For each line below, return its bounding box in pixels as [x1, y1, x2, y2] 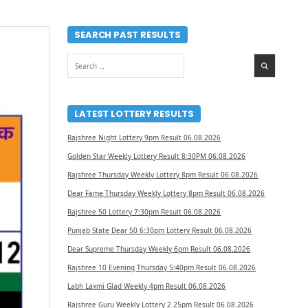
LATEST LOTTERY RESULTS [74, 107, 195, 120]
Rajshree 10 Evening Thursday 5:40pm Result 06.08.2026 [67, 263, 256, 272]
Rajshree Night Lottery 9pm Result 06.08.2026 [67, 133, 221, 142]
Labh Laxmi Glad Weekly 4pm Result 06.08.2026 [67, 281, 226, 291]
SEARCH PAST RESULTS [74, 28, 181, 41]
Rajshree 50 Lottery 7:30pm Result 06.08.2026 [67, 207, 221, 217]
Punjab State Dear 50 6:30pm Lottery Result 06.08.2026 [67, 225, 252, 235]
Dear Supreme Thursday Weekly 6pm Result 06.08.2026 [67, 244, 251, 254]
